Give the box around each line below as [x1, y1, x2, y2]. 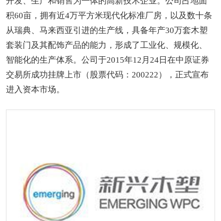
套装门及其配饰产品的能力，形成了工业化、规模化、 [6, 40, 207, 50]
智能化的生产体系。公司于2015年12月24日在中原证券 [6, 55, 209, 65]
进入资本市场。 [6, 85, 65, 95]
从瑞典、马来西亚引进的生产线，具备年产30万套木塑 [6, 26, 208, 36]
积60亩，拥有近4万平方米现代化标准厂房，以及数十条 [6, 11, 212, 21]
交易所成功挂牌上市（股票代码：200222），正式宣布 [6, 70, 209, 80]
